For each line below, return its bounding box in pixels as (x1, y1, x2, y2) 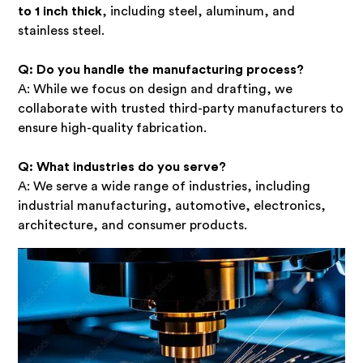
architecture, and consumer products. (18, 218, 248, 232)
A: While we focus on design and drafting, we (18, 82, 293, 96)
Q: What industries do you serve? (18, 160, 227, 173)
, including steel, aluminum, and (102, 4, 296, 18)
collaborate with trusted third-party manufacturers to (18, 101, 344, 115)
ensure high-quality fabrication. (18, 121, 207, 135)
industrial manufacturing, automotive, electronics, (18, 199, 327, 212)
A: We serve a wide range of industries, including (18, 179, 311, 193)
